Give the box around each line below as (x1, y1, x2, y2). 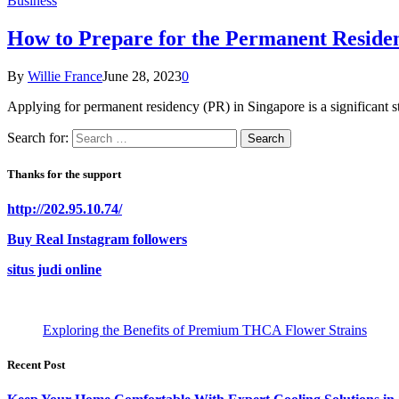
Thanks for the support (7, 167, 121, 181)
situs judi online (7, 262, 102, 278)
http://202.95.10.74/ (7, 201, 122, 217)
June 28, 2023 (102, 68, 182, 84)
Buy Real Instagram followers (7, 232, 187, 248)
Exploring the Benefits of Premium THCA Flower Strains (43, 322, 367, 338)
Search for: (7, 129, 69, 145)
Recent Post (7, 358, 65, 372)
